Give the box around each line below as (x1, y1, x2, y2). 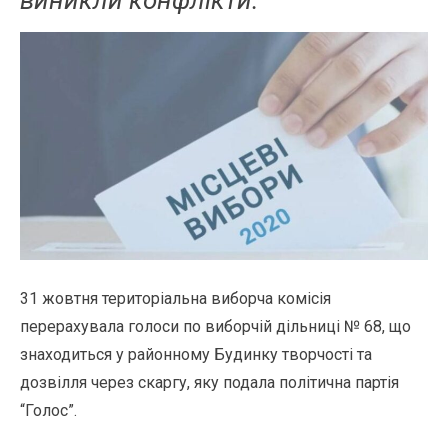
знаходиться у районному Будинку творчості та (20, 345, 372, 365)
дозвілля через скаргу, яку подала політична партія (20, 373, 399, 393)
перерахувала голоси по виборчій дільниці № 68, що (20, 317, 411, 337)
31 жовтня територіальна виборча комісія (20, 289, 331, 309)
